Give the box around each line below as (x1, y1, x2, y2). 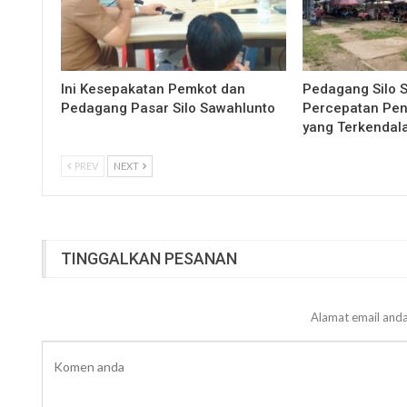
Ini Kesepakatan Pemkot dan (61, 81, 245, 98)
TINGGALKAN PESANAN (61, 249, 237, 269)
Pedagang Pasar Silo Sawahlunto (61, 100, 279, 117)
